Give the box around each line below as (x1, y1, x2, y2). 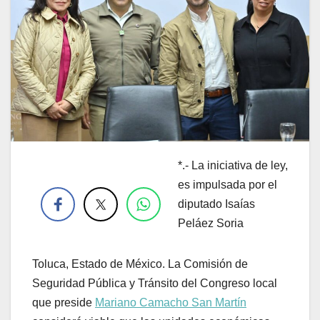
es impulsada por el (178, 178, 277, 191)
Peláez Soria (178, 216, 244, 229)
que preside (32, 296, 95, 309)
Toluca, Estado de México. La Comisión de (32, 257, 248, 270)
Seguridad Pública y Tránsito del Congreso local (32, 276, 277, 289)
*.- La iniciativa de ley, (178, 159, 288, 171)
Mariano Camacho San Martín (95, 296, 246, 309)
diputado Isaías (178, 197, 255, 210)
